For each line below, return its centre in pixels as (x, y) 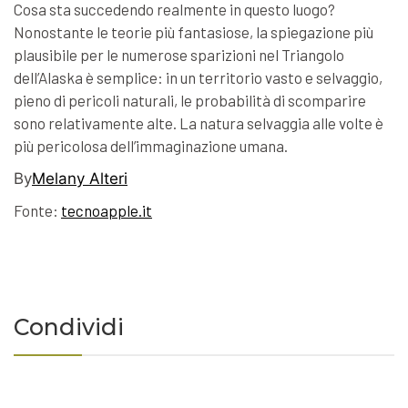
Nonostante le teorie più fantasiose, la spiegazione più (194, 32)
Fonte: (37, 211)
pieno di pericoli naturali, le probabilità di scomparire (190, 101)
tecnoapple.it (107, 211)
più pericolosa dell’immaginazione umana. (151, 146)
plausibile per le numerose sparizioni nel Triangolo (179, 55)
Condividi (69, 327)
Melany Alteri (80, 179)
